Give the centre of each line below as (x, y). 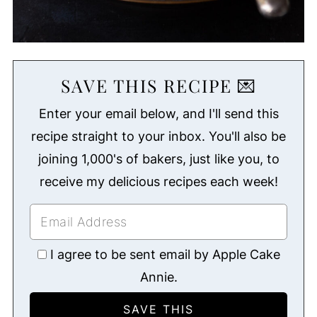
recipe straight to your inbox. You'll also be (158, 137)
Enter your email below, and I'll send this (158, 114)
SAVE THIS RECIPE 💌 (158, 86)
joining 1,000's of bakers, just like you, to (158, 159)
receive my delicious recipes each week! (158, 182)
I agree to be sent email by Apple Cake (165, 255)
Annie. (158, 277)
